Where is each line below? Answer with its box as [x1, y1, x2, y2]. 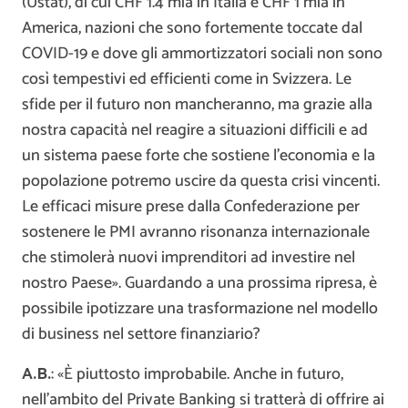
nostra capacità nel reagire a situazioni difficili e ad [22, 117, 368, 145]
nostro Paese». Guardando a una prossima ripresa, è [22, 270, 377, 298]
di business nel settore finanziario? [22, 321, 260, 349]
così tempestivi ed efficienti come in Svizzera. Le [22, 66, 352, 94]
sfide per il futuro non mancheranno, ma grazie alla [22, 91, 372, 119]
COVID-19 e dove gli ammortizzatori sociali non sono [22, 40, 382, 68]
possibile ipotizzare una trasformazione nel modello [22, 295, 378, 323]
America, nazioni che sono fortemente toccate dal [22, 15, 362, 43]
